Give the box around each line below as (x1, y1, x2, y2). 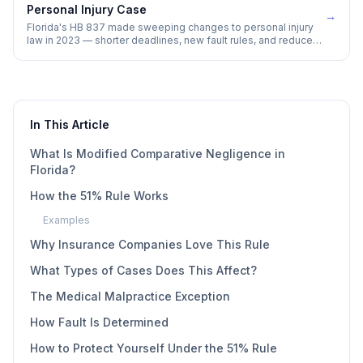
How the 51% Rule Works (30, 189, 169, 203)
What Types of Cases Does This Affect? (30, 263, 257, 277)
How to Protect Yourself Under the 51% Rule (30, 341, 277, 355)
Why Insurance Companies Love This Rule (30, 237, 270, 251)
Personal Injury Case (27, 2, 147, 16)
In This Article (30, 117, 109, 131)
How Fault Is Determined (30, 315, 169, 329)
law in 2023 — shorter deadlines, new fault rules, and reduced (27, 34, 319, 46)
